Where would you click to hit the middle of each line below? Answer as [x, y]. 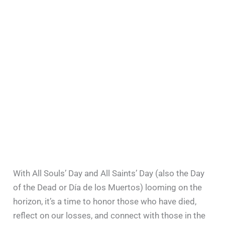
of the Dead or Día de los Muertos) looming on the [108, 188]
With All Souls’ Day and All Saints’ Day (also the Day [109, 174]
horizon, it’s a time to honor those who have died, [105, 202]
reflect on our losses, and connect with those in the [109, 216]
